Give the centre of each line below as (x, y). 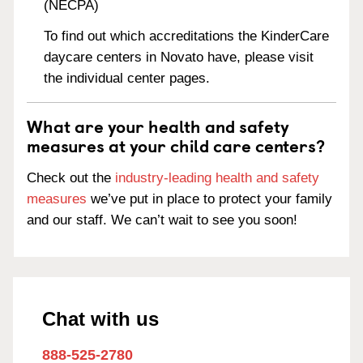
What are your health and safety (158, 126)
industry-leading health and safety (217, 178)
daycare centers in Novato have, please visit (179, 58)
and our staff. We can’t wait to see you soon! (162, 220)
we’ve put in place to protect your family (209, 199)
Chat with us (100, 319)
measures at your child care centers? (176, 145)
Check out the (71, 178)
